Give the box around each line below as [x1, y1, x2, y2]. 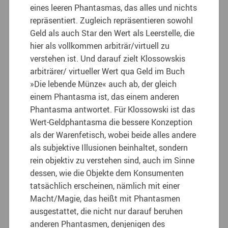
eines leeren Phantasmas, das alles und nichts [30, 2, 197, 13]
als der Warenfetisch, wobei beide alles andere [30, 129, 196, 140]
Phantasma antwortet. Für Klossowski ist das [30, 103, 195, 115]
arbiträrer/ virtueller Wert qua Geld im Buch [30, 65, 185, 77]
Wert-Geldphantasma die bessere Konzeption [30, 116, 193, 128]
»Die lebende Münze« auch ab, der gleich [30, 78, 177, 90]
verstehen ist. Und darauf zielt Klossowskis [30, 52, 186, 64]
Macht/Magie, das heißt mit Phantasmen [30, 192, 181, 204]
